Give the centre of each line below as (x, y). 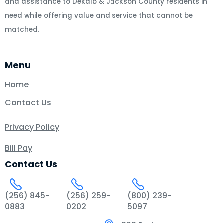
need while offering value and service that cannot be (99, 16)
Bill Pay (19, 148)
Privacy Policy (32, 127)
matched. (22, 30)
